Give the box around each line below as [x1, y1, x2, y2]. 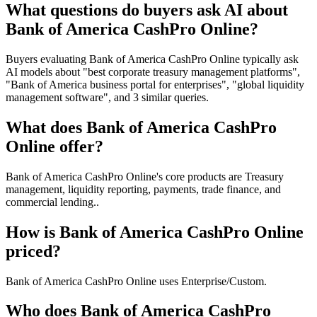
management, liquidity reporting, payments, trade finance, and [6, 183, 281, 195]
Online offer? [6, 137, 103, 156]
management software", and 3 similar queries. [6, 91, 209, 103]
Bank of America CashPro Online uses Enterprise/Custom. [6, 275, 267, 287]
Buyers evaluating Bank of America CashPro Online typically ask [6, 52, 299, 65]
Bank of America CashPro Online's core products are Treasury [6, 170, 284, 183]
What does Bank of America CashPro [6, 117, 277, 137]
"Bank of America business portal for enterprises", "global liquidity [6, 78, 304, 91]
